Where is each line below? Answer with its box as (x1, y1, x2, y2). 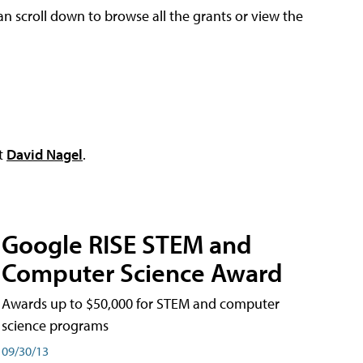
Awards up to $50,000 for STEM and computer (2, 293, 280, 313)
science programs (2, 315, 109, 335)
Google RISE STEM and (2, 227, 252, 260)
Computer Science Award (2, 255, 283, 288)
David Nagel (6, 144, 83, 164)
